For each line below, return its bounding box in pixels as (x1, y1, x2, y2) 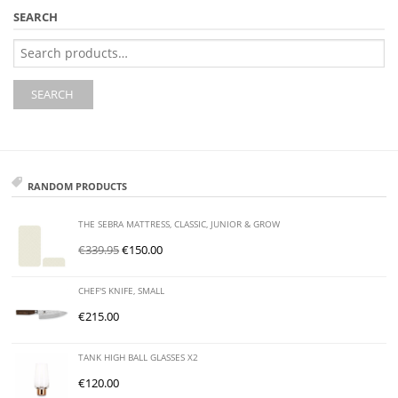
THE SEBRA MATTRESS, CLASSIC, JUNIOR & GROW (78, 218, 281, 230)
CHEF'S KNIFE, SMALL (78, 284, 165, 297)
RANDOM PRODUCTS (28, 179, 128, 193)
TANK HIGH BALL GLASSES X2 (78, 351, 199, 363)
